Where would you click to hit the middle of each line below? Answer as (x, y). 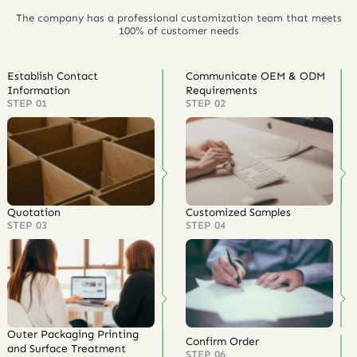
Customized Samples (238, 213)
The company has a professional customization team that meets (178, 18)
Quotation (34, 213)
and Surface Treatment (67, 348)
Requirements (221, 91)
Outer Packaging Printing (73, 334)
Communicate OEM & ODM (255, 76)
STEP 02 (205, 104)
